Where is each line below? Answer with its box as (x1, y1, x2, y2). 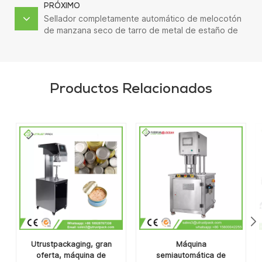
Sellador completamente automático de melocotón (44, 13, 242, 23)
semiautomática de (156, 250, 226, 260)
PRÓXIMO (44, 2, 80, 11)
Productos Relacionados (50, 82, 212, 97)
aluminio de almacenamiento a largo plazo (44, 36, 206, 47)
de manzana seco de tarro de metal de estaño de (44, 25, 238, 35)
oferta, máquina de (36, 250, 106, 260)
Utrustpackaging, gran (30, 239, 112, 249)
